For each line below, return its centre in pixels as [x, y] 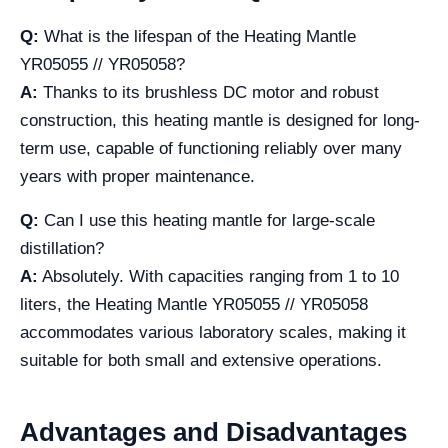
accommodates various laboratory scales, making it [213, 332]
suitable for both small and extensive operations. [201, 360]
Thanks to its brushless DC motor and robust [208, 92]
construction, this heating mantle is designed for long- [220, 120]
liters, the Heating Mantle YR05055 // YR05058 [194, 304]
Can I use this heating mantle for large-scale [207, 220]
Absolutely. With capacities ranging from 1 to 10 [218, 276]
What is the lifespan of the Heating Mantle [197, 36]
